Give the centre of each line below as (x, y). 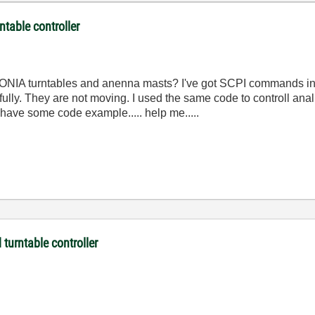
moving (109, 98)
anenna (121, 83)
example (107, 113)
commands (277, 83)
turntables (53, 83)
